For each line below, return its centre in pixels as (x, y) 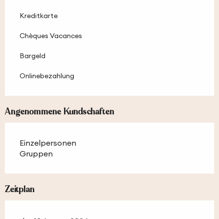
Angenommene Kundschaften (60, 112)
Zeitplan (20, 190)
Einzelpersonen (48, 143)
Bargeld (33, 56)
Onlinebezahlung (47, 76)
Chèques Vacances (51, 36)
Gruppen (36, 154)
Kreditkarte (39, 16)
